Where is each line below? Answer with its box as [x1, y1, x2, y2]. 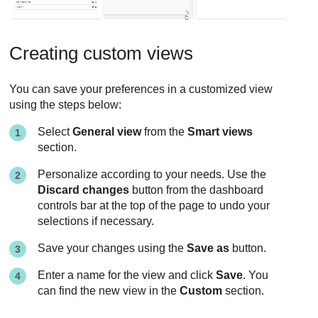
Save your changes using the [38, 242, 187, 255]
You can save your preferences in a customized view [9, 83, 273, 96]
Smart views [187, 126, 253, 138]
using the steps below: [9, 99, 122, 111]
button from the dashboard [129, 184, 264, 197]
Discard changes [38, 184, 130, 197]
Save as [187, 242, 230, 255]
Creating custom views [9, 43, 194, 65]
